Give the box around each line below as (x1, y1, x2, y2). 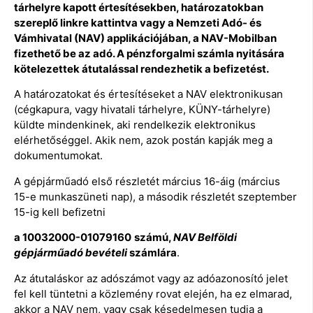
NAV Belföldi (173, 231, 237, 245)
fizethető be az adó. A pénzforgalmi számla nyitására (14, 46, 284, 60)
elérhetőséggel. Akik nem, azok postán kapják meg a (14, 133, 272, 147)
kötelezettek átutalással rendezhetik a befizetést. (14, 61, 269, 75)
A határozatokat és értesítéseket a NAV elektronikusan (14, 87, 283, 101)
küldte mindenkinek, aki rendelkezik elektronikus (14, 118, 256, 132)
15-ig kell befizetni (14, 205, 105, 219)
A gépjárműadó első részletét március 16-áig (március (14, 174, 280, 188)
